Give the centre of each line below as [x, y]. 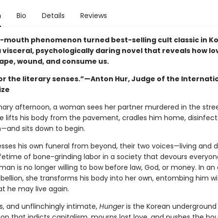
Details [53, 16]
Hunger [111, 206]
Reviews [93, 16]
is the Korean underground [170, 206]
